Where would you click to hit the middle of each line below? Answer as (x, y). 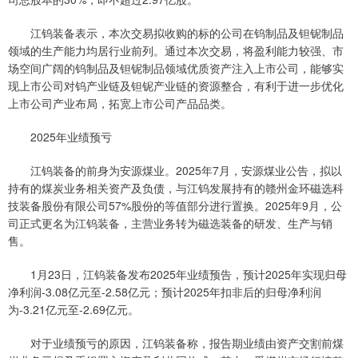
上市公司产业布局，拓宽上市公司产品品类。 (120, 103)
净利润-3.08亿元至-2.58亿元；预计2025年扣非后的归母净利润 (165, 292)
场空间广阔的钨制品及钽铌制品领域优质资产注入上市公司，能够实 (176, 68)
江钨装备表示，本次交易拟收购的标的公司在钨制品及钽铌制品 (176, 33)
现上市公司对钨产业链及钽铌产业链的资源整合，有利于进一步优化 (176, 86)
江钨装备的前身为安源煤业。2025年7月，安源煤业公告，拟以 (175, 170)
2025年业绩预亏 (60, 137)
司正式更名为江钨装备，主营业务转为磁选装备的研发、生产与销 (170, 223)
